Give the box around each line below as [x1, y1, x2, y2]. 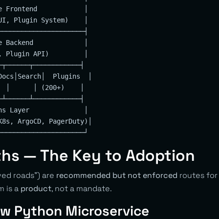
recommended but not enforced [56, 170, 177, 180]
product [21, 183, 51, 194]
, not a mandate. [51, 183, 112, 194]
